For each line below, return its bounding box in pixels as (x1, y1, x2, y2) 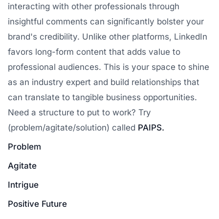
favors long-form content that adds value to (8, 47, 180, 57)
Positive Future (8, 199, 67, 209)
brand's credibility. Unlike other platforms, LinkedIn (8, 32, 207, 42)
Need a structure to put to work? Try (8, 108, 151, 117)
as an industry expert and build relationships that (8, 77, 199, 87)
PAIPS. (138, 123, 164, 132)
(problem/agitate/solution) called (8, 123, 138, 132)
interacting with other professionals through (8, 1, 179, 11)
